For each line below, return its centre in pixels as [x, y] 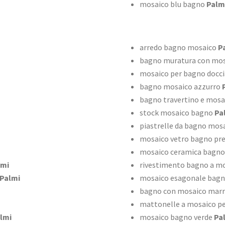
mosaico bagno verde [176, 217]
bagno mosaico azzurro [180, 87]
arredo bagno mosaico [178, 47]
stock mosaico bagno [176, 113]
